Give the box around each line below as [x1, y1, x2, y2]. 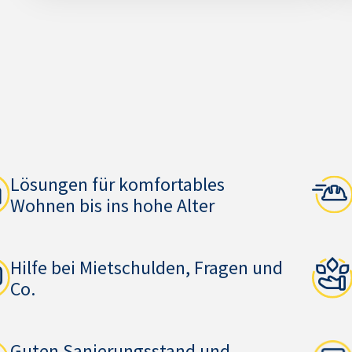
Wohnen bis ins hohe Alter [10, 193, 215, 218]
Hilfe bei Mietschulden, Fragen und [10, 255, 284, 280]
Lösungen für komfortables [10, 172, 225, 196]
